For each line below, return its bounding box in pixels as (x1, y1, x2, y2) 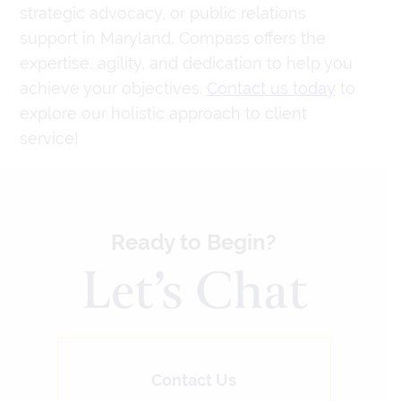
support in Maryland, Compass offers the (19, 28, 326, 47)
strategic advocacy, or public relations (19, 3, 306, 22)
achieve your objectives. (19, 78, 207, 98)
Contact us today (206, 78, 336, 98)
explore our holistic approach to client (19, 103, 307, 123)
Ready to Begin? (111, 229, 277, 254)
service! (19, 128, 79, 148)
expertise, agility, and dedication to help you (19, 53, 353, 73)
